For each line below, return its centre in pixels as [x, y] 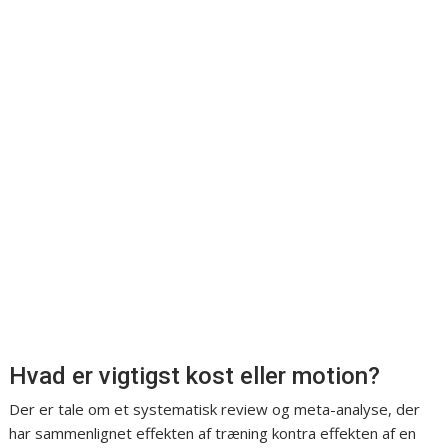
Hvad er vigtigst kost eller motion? [195, 376]
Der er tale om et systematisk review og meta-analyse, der [215, 409]
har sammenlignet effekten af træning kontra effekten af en [213, 433]
